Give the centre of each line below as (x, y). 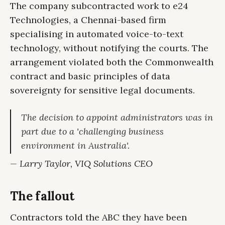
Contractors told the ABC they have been (98, 217)
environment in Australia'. (75, 146)
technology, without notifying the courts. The (109, 48)
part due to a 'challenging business (92, 132)
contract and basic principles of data (90, 76)
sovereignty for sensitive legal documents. (102, 90)
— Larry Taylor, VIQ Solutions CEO (81, 164)
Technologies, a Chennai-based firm (88, 20)
